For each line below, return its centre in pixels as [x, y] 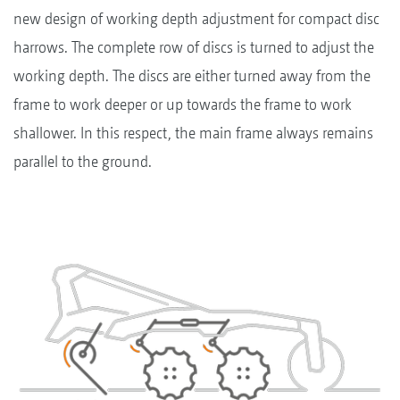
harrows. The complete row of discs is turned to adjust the [194, 46]
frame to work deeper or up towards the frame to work [183, 104]
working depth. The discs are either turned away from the [192, 75]
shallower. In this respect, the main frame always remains [193, 132]
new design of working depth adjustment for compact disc [196, 18]
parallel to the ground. [83, 161]
